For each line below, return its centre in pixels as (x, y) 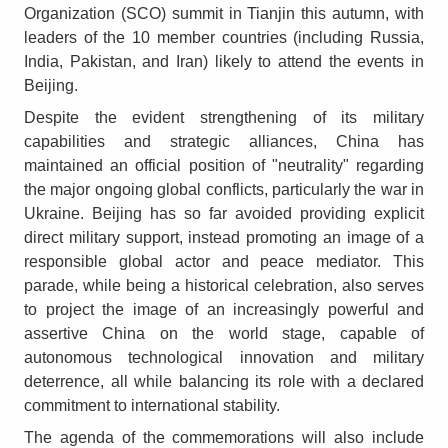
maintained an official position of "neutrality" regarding (224, 166)
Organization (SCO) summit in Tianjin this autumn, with (224, 14)
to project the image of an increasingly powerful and (224, 310)
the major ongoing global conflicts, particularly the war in (224, 190)
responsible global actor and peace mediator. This (224, 262)
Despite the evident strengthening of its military (224, 118)
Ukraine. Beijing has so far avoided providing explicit (224, 214)
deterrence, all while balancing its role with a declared (224, 382)
